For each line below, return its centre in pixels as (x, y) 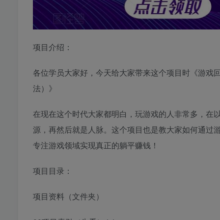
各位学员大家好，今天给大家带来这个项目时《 (115, 73)
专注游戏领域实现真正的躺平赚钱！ (96, 145)
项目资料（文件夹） (68, 196)
